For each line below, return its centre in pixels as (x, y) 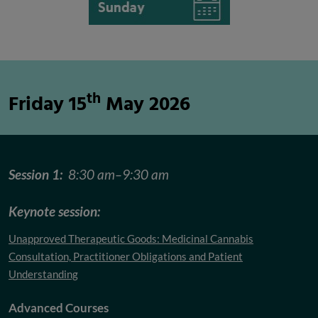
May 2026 (146, 105)
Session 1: (37, 175)
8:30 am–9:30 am (117, 175)
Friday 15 (48, 105)
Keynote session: (56, 212)
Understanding (43, 274)
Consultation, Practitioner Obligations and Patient (126, 257)
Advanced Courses (59, 308)
